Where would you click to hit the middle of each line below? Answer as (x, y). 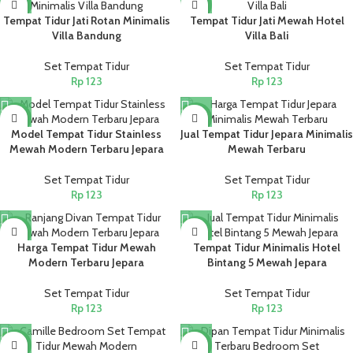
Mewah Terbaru (267, 149)
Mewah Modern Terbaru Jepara (86, 149)
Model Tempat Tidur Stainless (86, 134)
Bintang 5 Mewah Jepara (267, 262)
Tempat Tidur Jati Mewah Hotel (267, 20)
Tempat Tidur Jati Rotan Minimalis (86, 20)
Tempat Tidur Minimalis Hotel (267, 247)
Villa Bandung (86, 35)
